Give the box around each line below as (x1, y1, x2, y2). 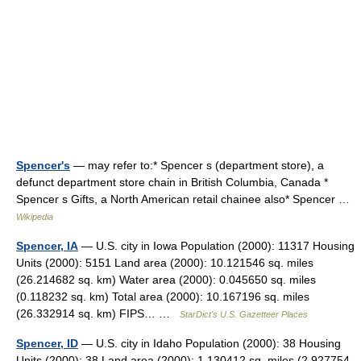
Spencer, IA (16, 239, 78, 252)
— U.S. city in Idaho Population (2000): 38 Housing (78, 337, 341, 350)
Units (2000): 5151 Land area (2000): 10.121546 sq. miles (16, 256, 313, 269)
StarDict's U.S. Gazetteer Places (180, 309, 308, 319)
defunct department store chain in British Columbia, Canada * (16, 176, 328, 189)
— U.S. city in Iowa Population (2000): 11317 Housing (78, 239, 355, 252)
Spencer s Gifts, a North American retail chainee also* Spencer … (16, 193, 356, 205)
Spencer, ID (16, 337, 78, 350)
